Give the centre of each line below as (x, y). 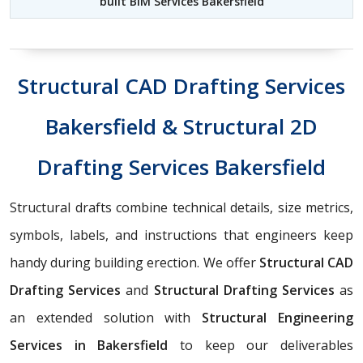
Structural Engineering (278, 317)
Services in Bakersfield (89, 345)
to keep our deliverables (261, 345)
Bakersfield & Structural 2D (181, 126)
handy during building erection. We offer (135, 262)
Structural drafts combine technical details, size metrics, (181, 207)
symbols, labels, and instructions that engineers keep (181, 235)
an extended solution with (106, 317)
